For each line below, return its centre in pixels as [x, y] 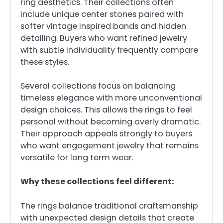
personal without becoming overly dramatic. [111, 122]
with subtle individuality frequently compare [109, 50]
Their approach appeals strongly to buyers [106, 134]
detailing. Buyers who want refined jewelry [104, 38]
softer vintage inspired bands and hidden [103, 26]
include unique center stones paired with [102, 14]
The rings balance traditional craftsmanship [109, 206]
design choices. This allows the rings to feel [106, 110]
